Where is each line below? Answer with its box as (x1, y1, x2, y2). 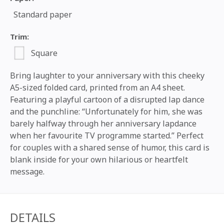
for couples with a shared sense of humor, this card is (10, 141, 209, 153)
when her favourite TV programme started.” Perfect (10, 129, 203, 141)
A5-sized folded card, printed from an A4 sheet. (10, 81, 185, 93)
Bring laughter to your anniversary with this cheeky (10, 69, 204, 81)
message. (10, 165, 44, 177)
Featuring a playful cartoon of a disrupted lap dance (10, 93, 204, 105)
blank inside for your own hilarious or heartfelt (10, 153, 188, 165)
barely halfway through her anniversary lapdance (10, 117, 196, 129)
